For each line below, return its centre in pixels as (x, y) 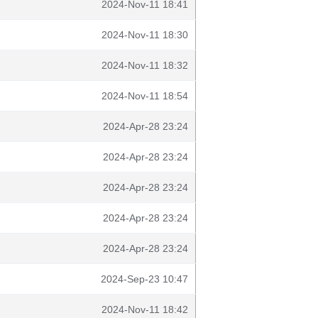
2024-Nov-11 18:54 (145, 96)
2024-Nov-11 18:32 (145, 65)
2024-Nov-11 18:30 (145, 35)
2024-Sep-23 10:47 (144, 279)
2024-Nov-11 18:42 (145, 309)
